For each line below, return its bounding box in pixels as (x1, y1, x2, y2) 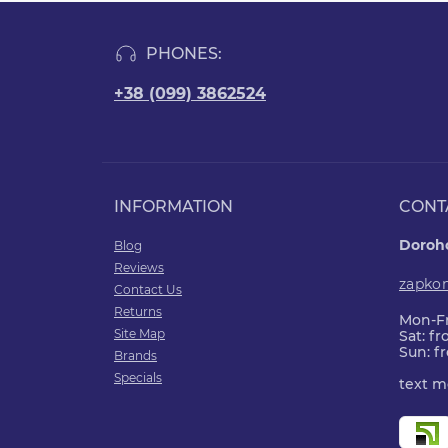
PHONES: (146, 44, 222, 63)
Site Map (114, 326, 165, 341)
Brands (114, 348, 157, 363)
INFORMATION (114, 197, 233, 216)
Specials (114, 370, 162, 385)
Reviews (114, 260, 164, 275)
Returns (114, 304, 162, 319)
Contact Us (114, 282, 182, 297)
